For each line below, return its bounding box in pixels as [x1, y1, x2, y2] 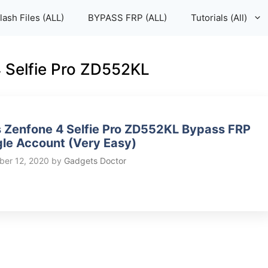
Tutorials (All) [191, 12, 247, 23]
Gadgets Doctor [64, 156, 127, 166]
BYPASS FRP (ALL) [88, 12, 167, 23]
